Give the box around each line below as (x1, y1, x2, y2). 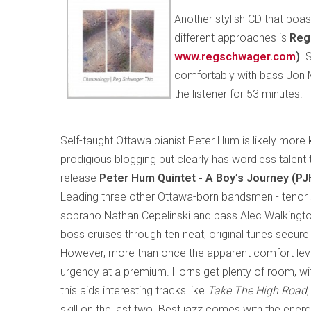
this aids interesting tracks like (60, 284, 208, 297)
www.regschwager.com (174, 50, 296, 63)
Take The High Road (208, 284, 307, 297)
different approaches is (174, 31, 289, 44)
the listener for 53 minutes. (174, 87, 303, 101)
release (60, 171, 99, 185)
